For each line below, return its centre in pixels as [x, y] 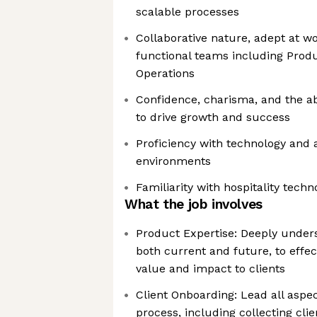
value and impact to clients [211, 269]
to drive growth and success [213, 117]
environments [173, 161]
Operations [165, 73]
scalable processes [188, 12]
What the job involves [194, 204]
